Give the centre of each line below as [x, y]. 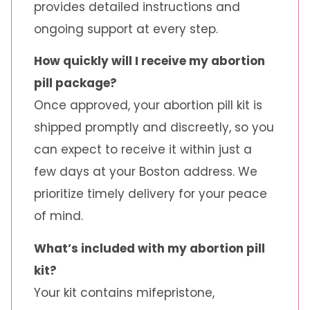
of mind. [58, 216]
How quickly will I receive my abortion [149, 61]
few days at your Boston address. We [146, 172]
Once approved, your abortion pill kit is [148, 106]
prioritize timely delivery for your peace [151, 194]
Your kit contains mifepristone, [124, 292]
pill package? [75, 83]
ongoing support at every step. [126, 29]
